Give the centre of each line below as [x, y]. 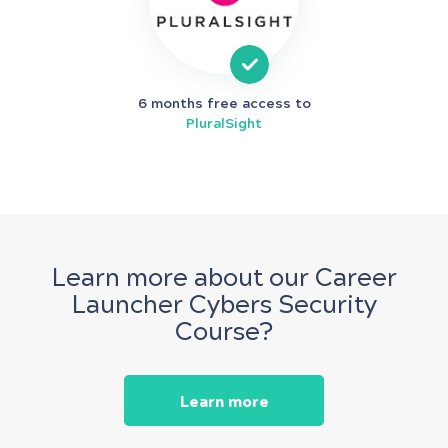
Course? [224, 331]
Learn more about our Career [224, 277]
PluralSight [224, 123]
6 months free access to [224, 103]
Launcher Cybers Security [224, 304]
